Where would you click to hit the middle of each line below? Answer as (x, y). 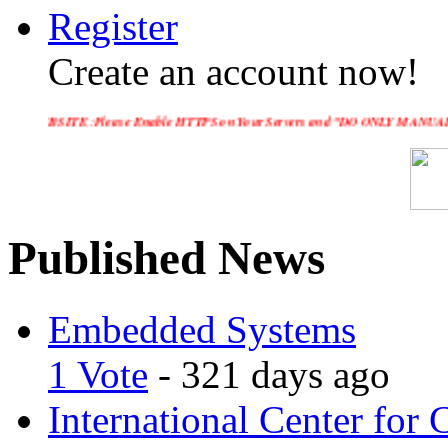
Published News (166, 258)
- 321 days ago (269, 374)
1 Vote (98, 374)
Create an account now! (233, 71)
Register (113, 26)
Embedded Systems (202, 329)
